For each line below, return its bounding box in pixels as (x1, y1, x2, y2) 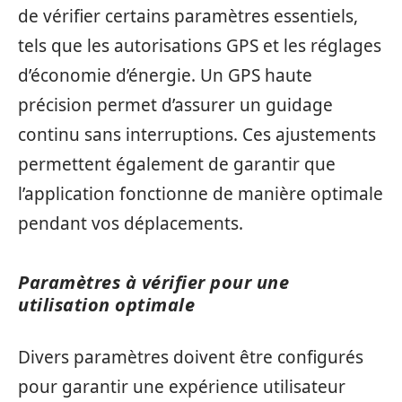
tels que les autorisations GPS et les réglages (18, 33, 381, 57)
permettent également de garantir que (18, 152, 336, 176)
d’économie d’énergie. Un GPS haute (18, 63, 312, 87)
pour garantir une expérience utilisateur (18, 375, 345, 398)
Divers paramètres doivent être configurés (18, 345, 363, 369)
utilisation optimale (18, 292, 195, 317)
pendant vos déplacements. (18, 211, 243, 235)
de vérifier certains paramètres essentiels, (18, 4, 358, 28)
